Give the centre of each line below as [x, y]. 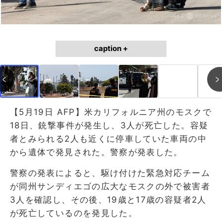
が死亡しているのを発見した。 [74, 213]
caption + [111, 48]
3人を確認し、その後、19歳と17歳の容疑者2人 [108, 199]
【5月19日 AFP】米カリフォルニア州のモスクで [111, 112]
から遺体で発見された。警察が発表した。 [96, 152]
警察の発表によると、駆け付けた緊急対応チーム [110, 173]
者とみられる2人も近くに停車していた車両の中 [108, 139]
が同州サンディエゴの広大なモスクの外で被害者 [110, 186]
